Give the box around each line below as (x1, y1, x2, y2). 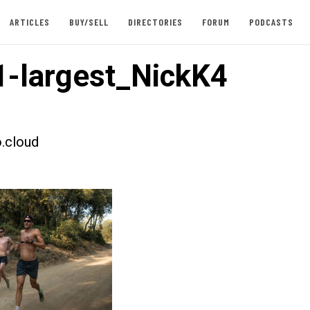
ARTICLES (9, 16, 50, 28)
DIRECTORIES (127, 16, 183, 28)
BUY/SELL (69, 16, 109, 28)
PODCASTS (248, 16, 293, 28)
